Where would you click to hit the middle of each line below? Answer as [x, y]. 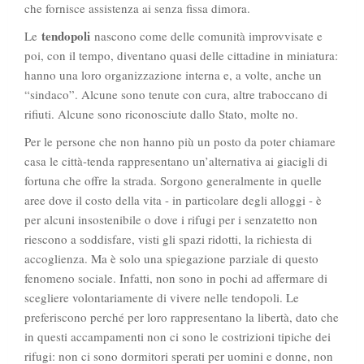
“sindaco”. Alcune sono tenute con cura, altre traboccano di [176, 95]
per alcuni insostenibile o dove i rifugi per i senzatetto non [171, 220]
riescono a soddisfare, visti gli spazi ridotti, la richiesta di [168, 239]
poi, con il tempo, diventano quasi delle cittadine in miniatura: [181, 56]
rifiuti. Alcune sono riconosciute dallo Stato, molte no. [161, 114]
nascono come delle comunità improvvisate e [206, 36]
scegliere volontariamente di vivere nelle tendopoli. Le [162, 298]
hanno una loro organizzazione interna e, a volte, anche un [173, 75]
